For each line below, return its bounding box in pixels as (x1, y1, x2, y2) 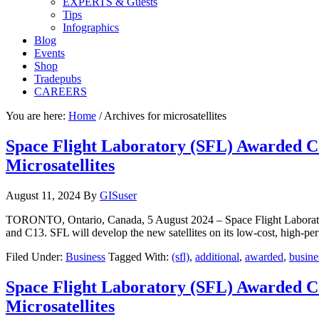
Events (34, 47, 65, 59)
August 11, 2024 (6, 189, 80, 202)
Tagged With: (108, 250, 172, 263)
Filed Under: (6, 250, 66, 263)
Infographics (63, 21, 119, 33)
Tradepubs (34, 73, 81, 85)
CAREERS (34, 85, 87, 98)
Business (66, 250, 105, 263)
